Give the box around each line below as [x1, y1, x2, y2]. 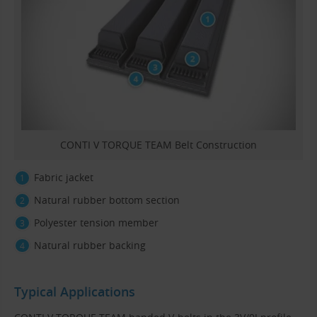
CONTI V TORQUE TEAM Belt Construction [60, 137, 257, 151]
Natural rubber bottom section [34, 192, 180, 207]
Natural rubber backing [34, 238, 146, 252]
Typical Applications [14, 283, 135, 301]
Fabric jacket [34, 170, 93, 184]
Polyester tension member [34, 215, 158, 229]
